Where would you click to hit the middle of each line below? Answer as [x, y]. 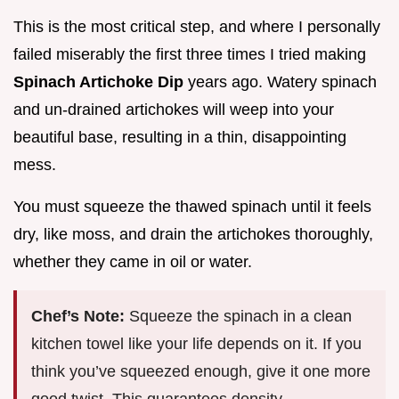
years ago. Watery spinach [282, 82]
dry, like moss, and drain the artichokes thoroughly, [193, 235]
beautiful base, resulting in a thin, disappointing [180, 138]
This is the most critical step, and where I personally [197, 27]
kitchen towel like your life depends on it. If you [196, 344]
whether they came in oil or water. [133, 262]
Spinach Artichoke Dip [101, 82]
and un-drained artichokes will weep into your [174, 110]
